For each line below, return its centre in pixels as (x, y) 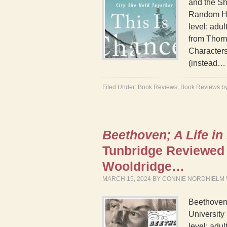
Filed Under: (120, 87)
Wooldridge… (143, 166)
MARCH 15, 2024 (127, 179)
